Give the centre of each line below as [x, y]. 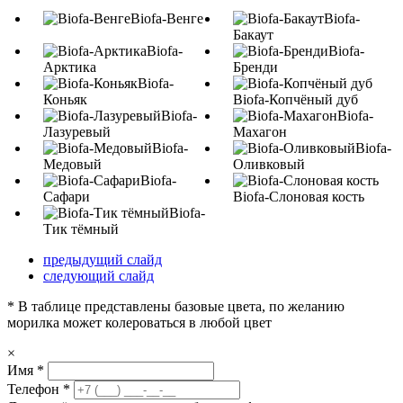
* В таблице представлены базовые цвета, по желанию [176, 306]
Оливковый [269, 164]
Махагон [260, 131]
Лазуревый [77, 131]
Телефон [35, 389]
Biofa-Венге [167, 18]
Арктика [70, 67]
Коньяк [65, 99]
